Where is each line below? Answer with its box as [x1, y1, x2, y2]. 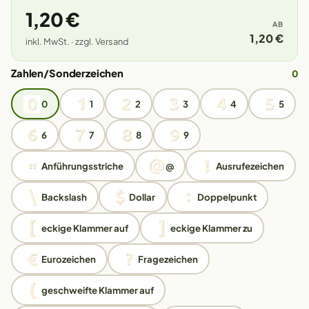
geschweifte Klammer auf [41, 284, 154, 296]
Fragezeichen [137, 253, 198, 265]
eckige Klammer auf [41, 222, 128, 234]
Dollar [128, 191, 155, 203]
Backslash [41, 191, 87, 203]
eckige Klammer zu [170, 222, 252, 234]
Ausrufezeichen [215, 160, 284, 172]
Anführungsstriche [41, 160, 123, 172]
